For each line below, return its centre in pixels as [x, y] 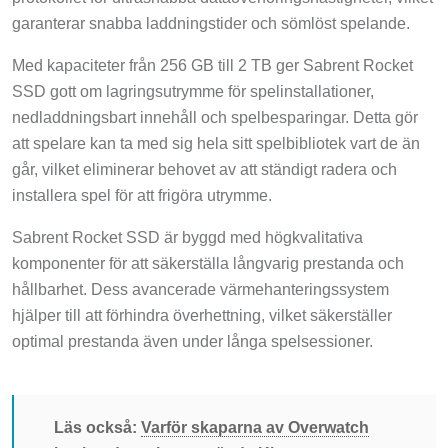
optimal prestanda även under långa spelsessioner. [192, 342]
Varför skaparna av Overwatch [255, 428]
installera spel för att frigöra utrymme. [142, 196]
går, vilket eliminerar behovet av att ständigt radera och [204, 170]
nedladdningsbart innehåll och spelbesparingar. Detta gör [215, 118]
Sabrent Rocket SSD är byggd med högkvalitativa [187, 238]
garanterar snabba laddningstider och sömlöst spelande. [211, 24]
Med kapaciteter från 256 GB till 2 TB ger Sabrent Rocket [212, 66]
